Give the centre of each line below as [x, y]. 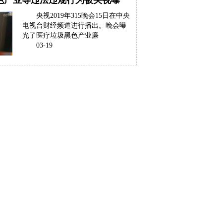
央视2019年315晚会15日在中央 [83, 16]
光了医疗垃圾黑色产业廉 [60, 35]
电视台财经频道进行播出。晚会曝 [74, 26]
